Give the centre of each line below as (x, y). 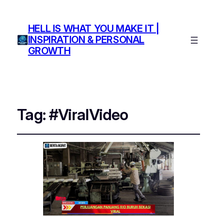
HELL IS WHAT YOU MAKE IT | (93, 29)
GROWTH (49, 51)
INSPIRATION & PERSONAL (86, 40)
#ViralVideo (88, 115)
